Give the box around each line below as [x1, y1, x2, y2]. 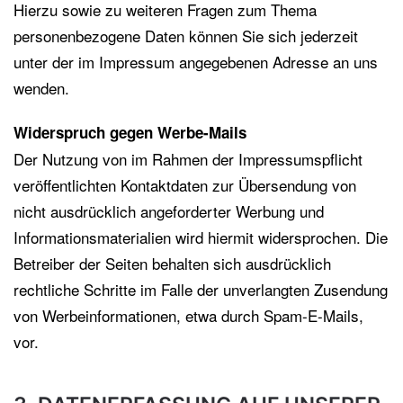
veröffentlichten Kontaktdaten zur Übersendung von [13, 174, 356, 196]
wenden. [13, 76, 69, 99]
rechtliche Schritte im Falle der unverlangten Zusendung [13, 278, 388, 300]
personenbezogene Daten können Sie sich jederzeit [13, 24, 358, 47]
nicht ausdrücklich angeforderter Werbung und [13, 200, 324, 222]
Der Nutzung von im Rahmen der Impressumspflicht [13, 148, 363, 170]
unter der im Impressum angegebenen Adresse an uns [13, 50, 378, 73]
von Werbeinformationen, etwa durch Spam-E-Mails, [13, 304, 363, 327]
